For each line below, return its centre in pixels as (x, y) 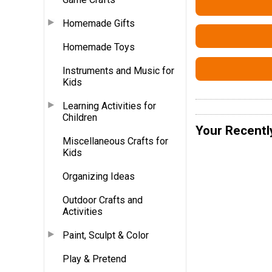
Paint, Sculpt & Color (106, 235)
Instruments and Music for (118, 70)
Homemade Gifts (99, 23)
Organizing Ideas (99, 176)
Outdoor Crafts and (103, 200)
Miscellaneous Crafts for (115, 141)
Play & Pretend (94, 259)
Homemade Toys (99, 47)
